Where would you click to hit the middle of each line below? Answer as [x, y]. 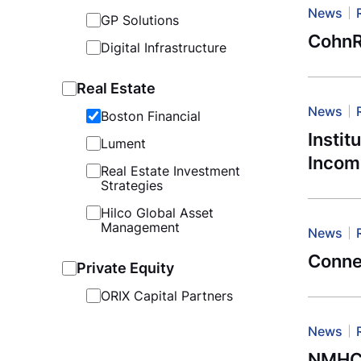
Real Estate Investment [170, 170]
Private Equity [125, 268]
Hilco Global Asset [157, 212]
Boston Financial [150, 116]
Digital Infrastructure [163, 48]
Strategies [131, 185]
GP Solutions [139, 21]
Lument [123, 143]
